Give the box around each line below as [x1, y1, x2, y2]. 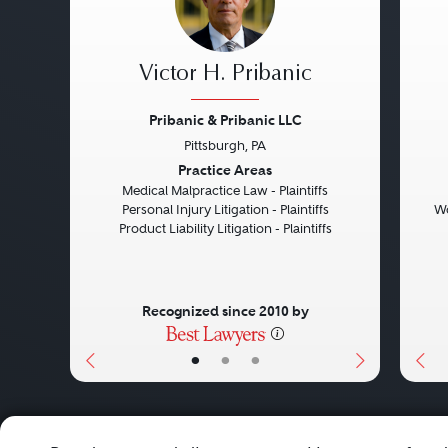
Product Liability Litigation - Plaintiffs [118, 221, 332, 236]
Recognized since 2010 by [141, 302, 309, 320]
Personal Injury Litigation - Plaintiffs [121, 202, 329, 217]
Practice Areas [178, 161, 272, 179]
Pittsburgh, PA [184, 138, 266, 153]
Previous [84, 158, 169, 185]
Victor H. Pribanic [138, 64, 312, 86]
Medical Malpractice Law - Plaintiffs [122, 183, 328, 198]
